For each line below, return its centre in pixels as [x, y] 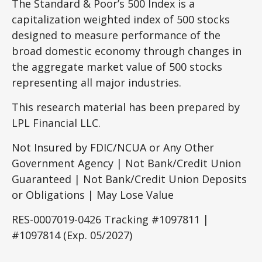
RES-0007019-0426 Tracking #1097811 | [110, 219]
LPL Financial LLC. [56, 123]
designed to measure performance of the [116, 35]
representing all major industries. [96, 82]
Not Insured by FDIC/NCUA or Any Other [113, 147]
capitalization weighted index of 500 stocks [121, 19]
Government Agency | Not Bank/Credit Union [126, 163]
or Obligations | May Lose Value [93, 194]
